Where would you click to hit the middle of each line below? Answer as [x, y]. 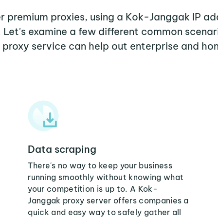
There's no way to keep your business [100, 165]
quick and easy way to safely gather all [105, 212]
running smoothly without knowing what [106, 177]
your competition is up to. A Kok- [93, 189]
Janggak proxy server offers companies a [108, 200]
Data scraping [62, 149]
